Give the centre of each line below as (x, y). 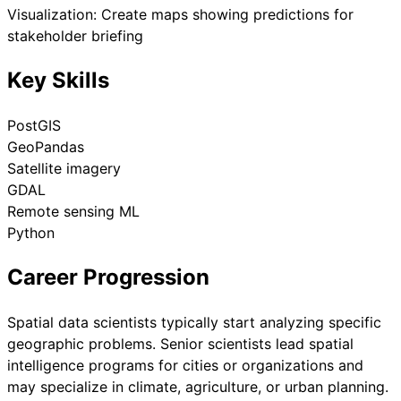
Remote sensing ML (73, 212)
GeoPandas (46, 147)
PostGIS (34, 126)
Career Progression (108, 277)
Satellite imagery (64, 169)
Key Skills (58, 81)
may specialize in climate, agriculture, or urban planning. (198, 386)
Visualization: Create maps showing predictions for (180, 15)
